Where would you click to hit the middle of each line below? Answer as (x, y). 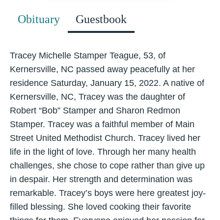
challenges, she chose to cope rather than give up (107, 165)
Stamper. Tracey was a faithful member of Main (102, 124)
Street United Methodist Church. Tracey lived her (105, 138)
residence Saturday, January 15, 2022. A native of (107, 83)
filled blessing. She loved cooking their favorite (100, 206)
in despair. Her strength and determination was (101, 179)
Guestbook (101, 19)
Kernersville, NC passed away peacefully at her (102, 69)
